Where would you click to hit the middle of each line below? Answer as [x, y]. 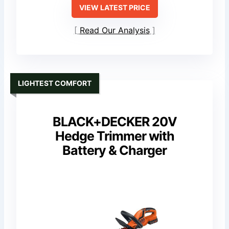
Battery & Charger [114, 151]
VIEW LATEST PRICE [114, 8]
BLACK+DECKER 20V [114, 122]
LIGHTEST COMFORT [55, 83]
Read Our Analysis [114, 30]
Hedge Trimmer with [114, 136]
